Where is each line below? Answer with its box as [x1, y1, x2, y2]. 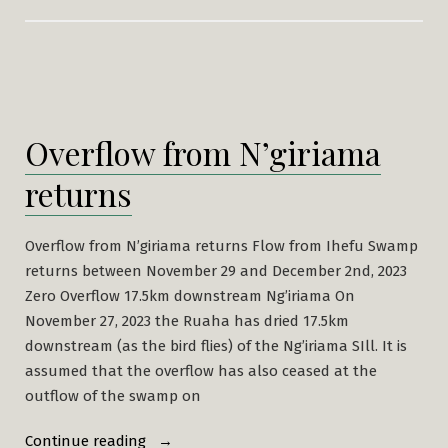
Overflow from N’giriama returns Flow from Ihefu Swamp [25, 236, 418, 255]
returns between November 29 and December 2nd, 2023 [25, 261, 407, 280]
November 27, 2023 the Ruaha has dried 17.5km [25, 311, 349, 330]
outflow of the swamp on [25, 386, 201, 405]
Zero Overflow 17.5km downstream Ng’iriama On [25, 286, 355, 305]
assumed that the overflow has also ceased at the [25, 361, 377, 380]
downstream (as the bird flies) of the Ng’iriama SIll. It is [25, 336, 407, 355]
